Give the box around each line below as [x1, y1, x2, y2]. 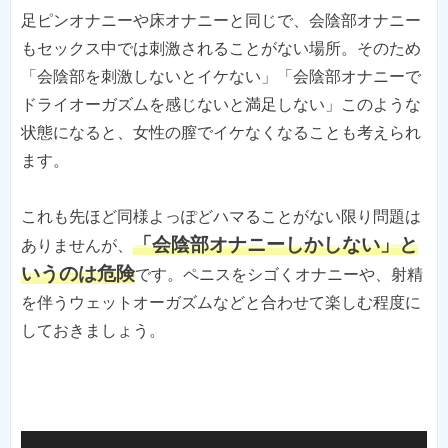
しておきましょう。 [21, 321, 165, 339]
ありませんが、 [21, 236, 133, 254]
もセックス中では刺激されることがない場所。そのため [21, 39, 421, 57]
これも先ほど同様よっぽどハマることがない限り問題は [21, 207, 421, 225]
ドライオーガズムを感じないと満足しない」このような [21, 95, 421, 113]
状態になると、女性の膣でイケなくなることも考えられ [21, 123, 421, 141]
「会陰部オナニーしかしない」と [133, 233, 418, 255]
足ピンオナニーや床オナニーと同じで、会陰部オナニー [21, 11, 421, 29]
